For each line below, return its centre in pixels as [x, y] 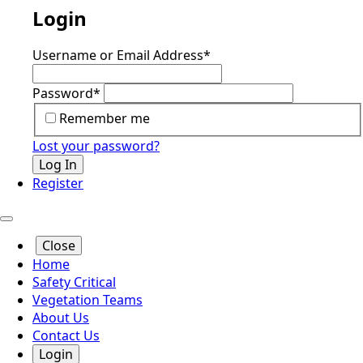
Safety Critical [74, 282]
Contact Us [66, 335]
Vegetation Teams [88, 299]
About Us [61, 317]
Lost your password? [96, 145]
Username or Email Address [118, 56]
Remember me [105, 118]
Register [58, 183]
